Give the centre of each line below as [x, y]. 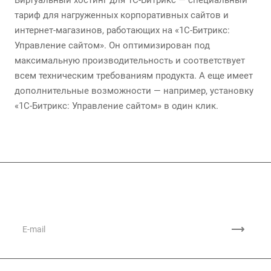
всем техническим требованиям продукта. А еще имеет [134, 76]
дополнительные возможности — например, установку [134, 91]
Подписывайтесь [90, 185]
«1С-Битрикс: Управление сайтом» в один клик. [116, 106]
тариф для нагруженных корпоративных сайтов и [122, 15]
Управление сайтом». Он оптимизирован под [112, 45]
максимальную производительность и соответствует [130, 60]
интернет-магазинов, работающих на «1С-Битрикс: [122, 30]
